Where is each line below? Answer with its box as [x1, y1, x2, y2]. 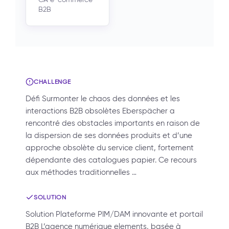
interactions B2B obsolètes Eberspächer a [26, 106, 175, 116]
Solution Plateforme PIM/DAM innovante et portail [26, 210, 203, 219]
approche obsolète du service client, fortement [26, 143, 194, 152]
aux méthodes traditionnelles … [26, 168, 136, 177]
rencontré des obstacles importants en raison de [26, 119, 200, 128]
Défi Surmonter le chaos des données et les [26, 94, 180, 103]
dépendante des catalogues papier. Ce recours [26, 155, 197, 165]
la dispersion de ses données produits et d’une [26, 131, 192, 140]
